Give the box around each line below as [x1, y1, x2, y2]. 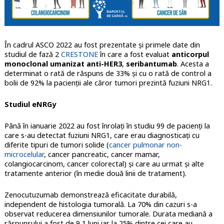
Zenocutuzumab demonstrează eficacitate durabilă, [4, 190, 177, 200]
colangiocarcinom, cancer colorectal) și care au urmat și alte [4, 159, 204, 169]
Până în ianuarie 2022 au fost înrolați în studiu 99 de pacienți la [4, 121, 210, 131]
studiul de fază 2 [4, 49, 61, 59]
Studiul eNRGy [4, 99, 56, 109]
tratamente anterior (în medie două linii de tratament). [4, 168, 186, 178]
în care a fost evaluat [97, 49, 169, 59]
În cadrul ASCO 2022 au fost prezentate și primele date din [4, 40, 200, 50]
